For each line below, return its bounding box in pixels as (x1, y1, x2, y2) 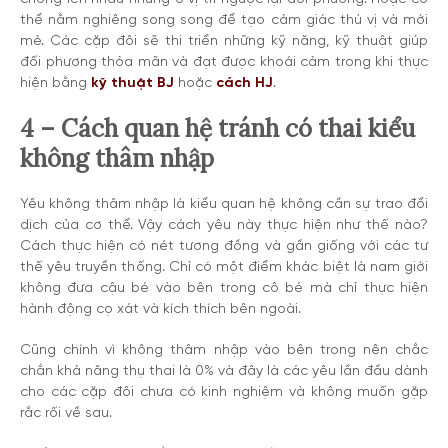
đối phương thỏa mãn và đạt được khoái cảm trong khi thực (20, 55, 428, 70)
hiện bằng (20, 76, 87, 91)
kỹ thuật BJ (87, 76, 174, 91)
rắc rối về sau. (20, 406, 116, 421)
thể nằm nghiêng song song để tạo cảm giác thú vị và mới (20, 13, 428, 28)
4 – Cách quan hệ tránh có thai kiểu (20, 113, 415, 145)
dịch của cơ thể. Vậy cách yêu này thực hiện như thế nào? (20, 218, 428, 233)
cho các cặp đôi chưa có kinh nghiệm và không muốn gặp (20, 385, 428, 400)
